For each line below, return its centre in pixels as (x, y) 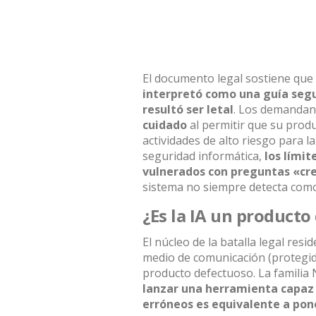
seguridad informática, (203, 156)
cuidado (165, 125)
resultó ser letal (188, 109)
